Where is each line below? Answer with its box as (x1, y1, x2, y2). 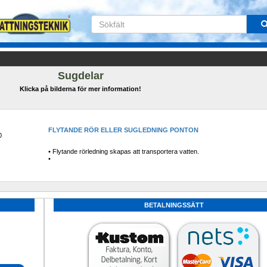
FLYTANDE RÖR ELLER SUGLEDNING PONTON (48, 126, 199, 134)
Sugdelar (57, 70, 104, 82)
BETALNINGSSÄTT (144, 201, 204, 209)
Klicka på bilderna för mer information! (20, 85, 141, 92)
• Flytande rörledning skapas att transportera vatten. (48, 147, 200, 155)
